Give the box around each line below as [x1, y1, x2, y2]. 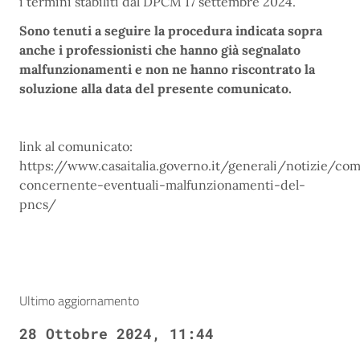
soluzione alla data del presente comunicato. [19, 80, 295, 96]
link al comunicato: [19, 137, 133, 154]
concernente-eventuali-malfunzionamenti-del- [19, 176, 305, 193]
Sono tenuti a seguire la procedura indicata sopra [19, 22, 322, 39]
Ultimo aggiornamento [19, 290, 139, 310]
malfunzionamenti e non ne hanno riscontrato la [19, 60, 315, 77]
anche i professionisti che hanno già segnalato [19, 41, 301, 58]
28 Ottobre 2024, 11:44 [19, 323, 214, 343]
